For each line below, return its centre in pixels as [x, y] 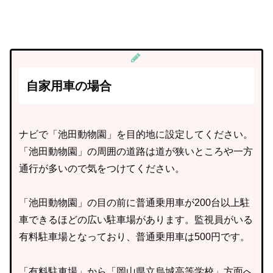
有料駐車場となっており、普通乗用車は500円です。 [134, 237]
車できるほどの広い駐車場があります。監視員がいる [136, 220]
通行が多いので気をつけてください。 [102, 168]
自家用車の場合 [69, 86]
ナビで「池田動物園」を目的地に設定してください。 [136, 134]
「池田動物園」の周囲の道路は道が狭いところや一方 [136, 151]
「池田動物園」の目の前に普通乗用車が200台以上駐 [134, 203]
